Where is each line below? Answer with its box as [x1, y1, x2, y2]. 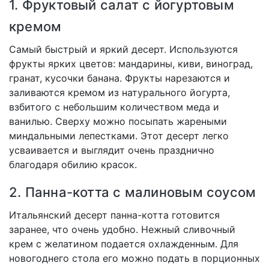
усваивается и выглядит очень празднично [9, 144, 214, 157]
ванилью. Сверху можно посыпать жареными [9, 115, 227, 128]
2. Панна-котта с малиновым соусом [9, 184, 256, 201]
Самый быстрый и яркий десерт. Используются [9, 43, 238, 56]
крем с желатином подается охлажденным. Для [9, 238, 238, 250]
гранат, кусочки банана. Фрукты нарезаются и [9, 72, 230, 85]
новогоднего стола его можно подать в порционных [9, 252, 260, 265]
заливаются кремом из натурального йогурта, [9, 86, 230, 99]
